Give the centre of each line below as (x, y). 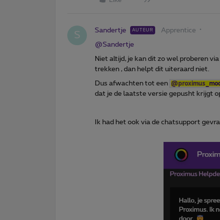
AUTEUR (143, 30)
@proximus (188, 83)
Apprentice (179, 30)
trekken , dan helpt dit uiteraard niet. (152, 69)
